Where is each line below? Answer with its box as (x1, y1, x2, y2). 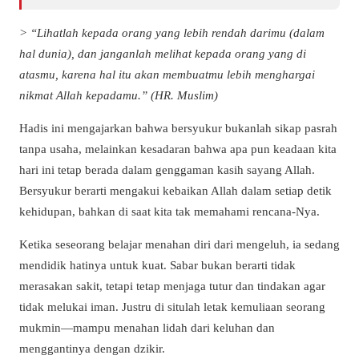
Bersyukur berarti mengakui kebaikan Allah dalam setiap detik (19, 183, 332, 197)
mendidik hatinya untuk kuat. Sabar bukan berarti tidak (19, 257, 296, 272)
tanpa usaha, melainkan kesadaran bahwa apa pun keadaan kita (19, 141, 337, 155)
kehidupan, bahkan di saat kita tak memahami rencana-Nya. (19, 204, 320, 218)
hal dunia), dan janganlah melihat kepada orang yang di (19, 46, 306, 60)
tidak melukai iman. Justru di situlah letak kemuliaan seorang (19, 299, 325, 313)
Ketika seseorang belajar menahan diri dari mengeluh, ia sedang (19, 236, 340, 251)
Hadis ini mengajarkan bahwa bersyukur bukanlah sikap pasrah (19, 120, 337, 135)
